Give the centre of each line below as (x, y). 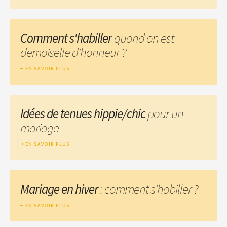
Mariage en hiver (59, 189)
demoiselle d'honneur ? (73, 52)
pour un (165, 113)
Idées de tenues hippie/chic (84, 113)
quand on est (144, 38)
